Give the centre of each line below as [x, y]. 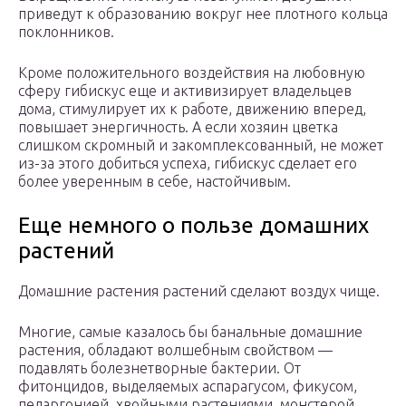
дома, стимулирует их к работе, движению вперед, [192, 109]
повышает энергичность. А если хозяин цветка [178, 127]
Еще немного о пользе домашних [193, 226]
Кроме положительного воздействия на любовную [192, 73]
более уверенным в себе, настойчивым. [155, 182]
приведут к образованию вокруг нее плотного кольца [203, 14]
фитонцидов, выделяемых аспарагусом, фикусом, [188, 387]
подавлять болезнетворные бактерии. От [159, 368]
